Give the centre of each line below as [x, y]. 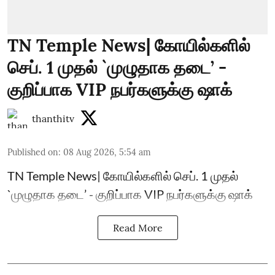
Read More [137, 227]
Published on [33, 152]
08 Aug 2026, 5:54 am [107, 152]
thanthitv [53, 118]
